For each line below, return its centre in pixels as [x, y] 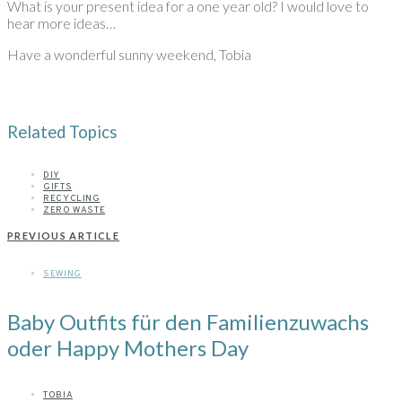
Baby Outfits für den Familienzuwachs [188, 322]
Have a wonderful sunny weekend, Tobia [129, 55]
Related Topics [62, 132]
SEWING [62, 275]
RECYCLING [72, 199]
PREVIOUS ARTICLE [63, 236]
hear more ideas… [61, 23]
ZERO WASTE [74, 211]
